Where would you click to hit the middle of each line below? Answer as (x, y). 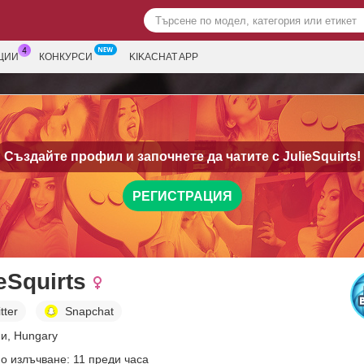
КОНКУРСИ (66, 57)
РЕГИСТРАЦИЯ (182, 196)
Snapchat (89, 311)
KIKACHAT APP (164, 57)
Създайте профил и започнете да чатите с (143, 156)
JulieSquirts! (321, 156)
